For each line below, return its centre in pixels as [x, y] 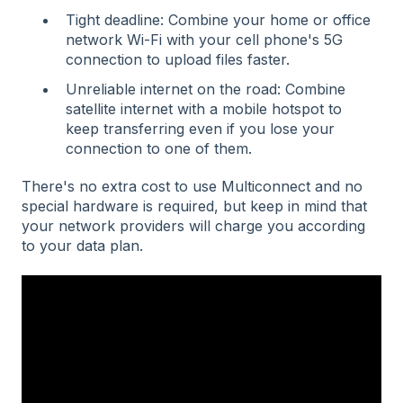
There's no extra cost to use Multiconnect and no [192, 186]
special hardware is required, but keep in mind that [194, 206]
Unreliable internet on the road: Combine [206, 89]
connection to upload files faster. [178, 59]
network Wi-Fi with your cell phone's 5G [204, 39]
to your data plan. [82, 246]
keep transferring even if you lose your [200, 129]
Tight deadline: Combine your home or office [218, 19]
